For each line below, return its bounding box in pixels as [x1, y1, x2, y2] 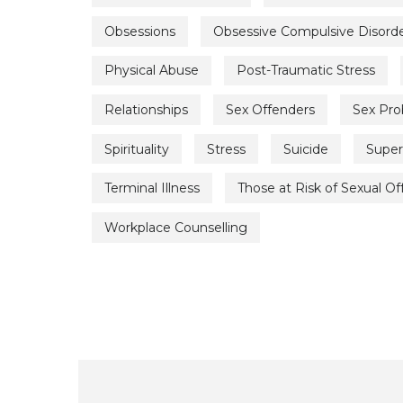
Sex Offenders [226, 101, 315, 118]
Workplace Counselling [104, 219, 247, 236]
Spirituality [104, 140, 169, 157]
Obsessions [104, 22, 175, 40]
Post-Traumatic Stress [237, 62, 375, 79]
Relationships [104, 101, 188, 118]
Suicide [283, 140, 328, 157]
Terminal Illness [104, 180, 200, 197]
